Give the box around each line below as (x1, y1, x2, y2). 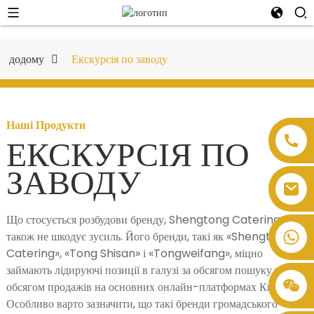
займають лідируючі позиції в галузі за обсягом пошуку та (6, 261, 285, 278)
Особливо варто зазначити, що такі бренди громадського (6, 295, 278, 312)
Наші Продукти (6, 118, 86, 131)
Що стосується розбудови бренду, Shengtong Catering (6, 211, 280, 228)
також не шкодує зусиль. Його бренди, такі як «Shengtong (6, 228, 292, 245)
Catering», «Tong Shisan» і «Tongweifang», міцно (6, 245, 263, 261)
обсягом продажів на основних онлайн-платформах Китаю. (6, 278, 294, 295)
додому (8, 50, 44, 67)
